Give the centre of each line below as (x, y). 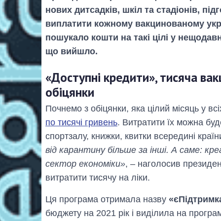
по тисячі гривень (81, 123)
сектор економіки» (85, 164)
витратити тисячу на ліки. (98, 178)
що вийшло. (72, 51)
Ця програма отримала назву (107, 200)
